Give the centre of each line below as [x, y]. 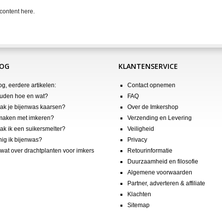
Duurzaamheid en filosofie [163, 161]
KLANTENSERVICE [148, 66]
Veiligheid [141, 129]
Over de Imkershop [153, 107]
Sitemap [139, 205]
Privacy [137, 139]
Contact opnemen [151, 85]
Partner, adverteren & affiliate [166, 183]
